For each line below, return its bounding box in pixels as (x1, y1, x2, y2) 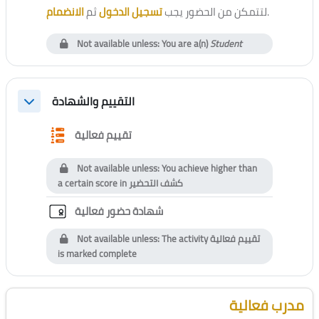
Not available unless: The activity (75, 230, 211, 248)
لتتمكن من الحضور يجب (162, 1, 267, 23)
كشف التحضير (129, 174, 183, 192)
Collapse (21, 98, 61, 120)
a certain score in (58, 174, 129, 192)
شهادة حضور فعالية (75, 201, 163, 222)
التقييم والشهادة (52, 90, 135, 113)
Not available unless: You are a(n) (75, 35, 211, 53)
